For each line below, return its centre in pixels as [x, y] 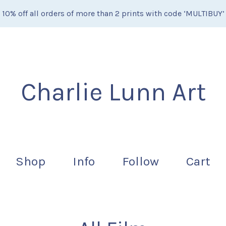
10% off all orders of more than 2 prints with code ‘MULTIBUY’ [113, 13]
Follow [140, 161]
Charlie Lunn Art [113, 92]
